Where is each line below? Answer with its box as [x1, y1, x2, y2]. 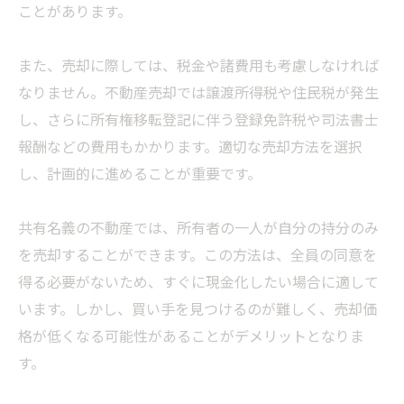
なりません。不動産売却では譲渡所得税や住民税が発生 [18, 81, 379, 104]
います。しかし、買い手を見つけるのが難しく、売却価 [18, 298, 377, 320]
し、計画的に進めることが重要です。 [18, 162, 262, 185]
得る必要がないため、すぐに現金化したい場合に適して [18, 271, 379, 293]
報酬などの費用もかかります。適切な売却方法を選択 [18, 135, 363, 158]
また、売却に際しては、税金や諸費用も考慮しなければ [18, 54, 379, 77]
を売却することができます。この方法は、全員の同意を [18, 243, 377, 266]
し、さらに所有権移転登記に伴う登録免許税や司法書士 [18, 108, 379, 131]
